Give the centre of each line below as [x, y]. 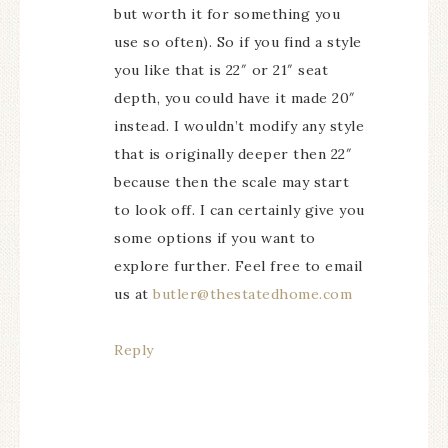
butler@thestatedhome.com [252, 294]
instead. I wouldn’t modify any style [239, 126]
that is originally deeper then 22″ [233, 154]
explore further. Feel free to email [238, 266]
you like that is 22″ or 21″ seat [221, 70]
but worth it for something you [227, 14]
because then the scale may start [231, 182]
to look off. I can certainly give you [239, 210]
